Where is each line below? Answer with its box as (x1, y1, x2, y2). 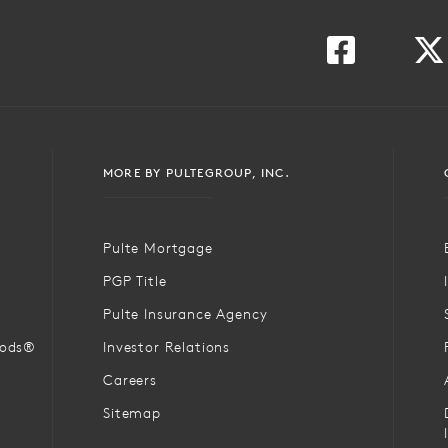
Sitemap (103, 403, 161, 422)
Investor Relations (103, 337, 231, 356)
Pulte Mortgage (103, 238, 213, 257)
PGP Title (103, 271, 167, 290)
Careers (103, 370, 157, 389)
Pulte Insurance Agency (103, 304, 268, 323)
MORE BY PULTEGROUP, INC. (103, 164, 290, 180)
